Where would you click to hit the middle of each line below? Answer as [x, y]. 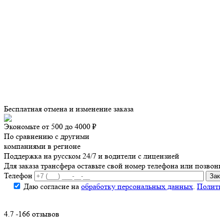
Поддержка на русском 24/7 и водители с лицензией [92, 156]
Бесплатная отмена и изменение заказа [69, 109]
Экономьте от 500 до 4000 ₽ [50, 126]
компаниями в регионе [42, 146]
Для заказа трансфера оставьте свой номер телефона [91, 165]
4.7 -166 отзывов [32, 214]
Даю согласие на [52, 186]
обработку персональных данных [137, 186]
